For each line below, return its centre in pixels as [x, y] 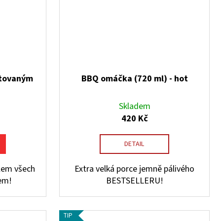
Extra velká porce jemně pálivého [134, 169]
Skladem [134, 107]
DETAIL [134, 144]
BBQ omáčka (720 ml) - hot [134, 79]
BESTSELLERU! [134, 181]
